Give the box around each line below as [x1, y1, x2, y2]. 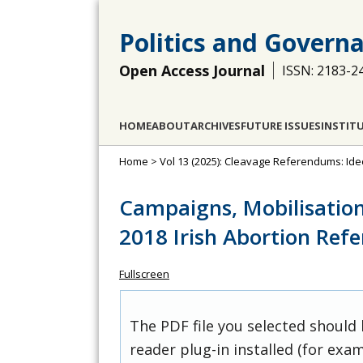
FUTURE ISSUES [241, 118, 321, 133]
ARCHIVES [190, 118, 241, 133]
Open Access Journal [119, 61, 265, 80]
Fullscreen [119, 267, 169, 281]
